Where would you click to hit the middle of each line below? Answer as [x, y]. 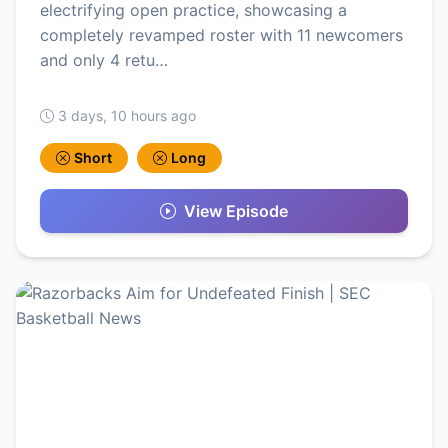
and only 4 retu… [104, 60]
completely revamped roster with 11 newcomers [221, 35]
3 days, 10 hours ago [127, 116]
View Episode [236, 211]
